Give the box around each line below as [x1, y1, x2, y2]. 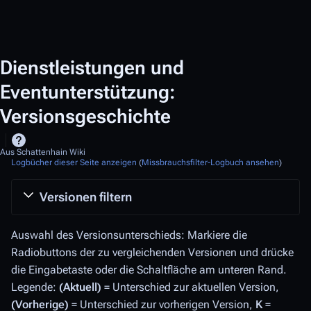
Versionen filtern [40, 190, 132, 204]
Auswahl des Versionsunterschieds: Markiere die [11, 228, 247, 242]
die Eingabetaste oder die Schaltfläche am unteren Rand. [11, 263, 287, 276]
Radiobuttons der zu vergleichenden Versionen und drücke [11, 246, 294, 259]
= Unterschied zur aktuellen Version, [101, 280, 279, 294]
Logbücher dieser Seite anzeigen [11, 158, 137, 167]
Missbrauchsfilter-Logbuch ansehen [142, 158, 279, 167]
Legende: [11, 280, 59, 294]
